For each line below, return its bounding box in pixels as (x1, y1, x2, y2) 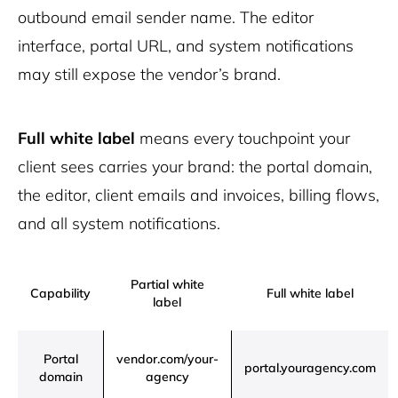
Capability (30, 285, 91, 301)
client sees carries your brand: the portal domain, (18, 156, 372, 177)
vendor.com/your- (116, 351, 219, 367)
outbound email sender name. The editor (18, 7, 314, 28)
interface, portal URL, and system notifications (18, 36, 354, 56)
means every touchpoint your (135, 128, 350, 148)
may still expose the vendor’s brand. (18, 64, 281, 84)
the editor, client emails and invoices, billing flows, (18, 185, 379, 205)
